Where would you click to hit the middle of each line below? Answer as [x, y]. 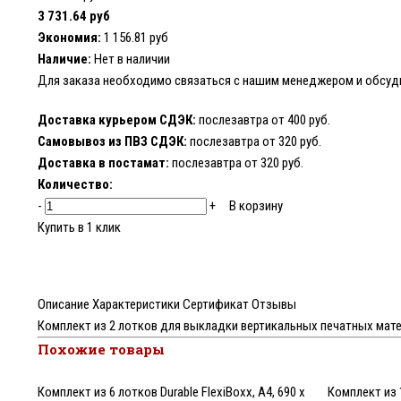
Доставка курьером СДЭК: [117, 120]
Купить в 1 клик [79, 227]
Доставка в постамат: [103, 163]
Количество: [75, 184]
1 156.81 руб [135, 38]
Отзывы [274, 304]
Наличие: [64, 59]
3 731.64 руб [74, 16]
